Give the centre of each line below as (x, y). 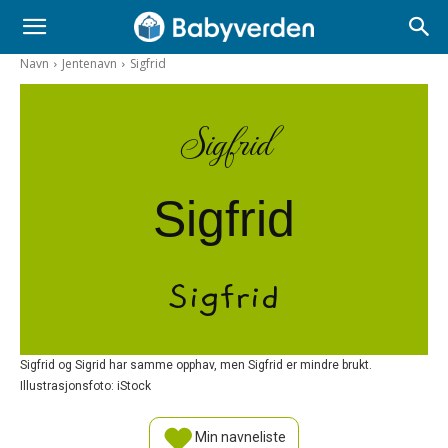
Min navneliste (239, 437)
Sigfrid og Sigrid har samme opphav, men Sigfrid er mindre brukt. (196, 364)
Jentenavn (89, 63)
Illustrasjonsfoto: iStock (85, 385)
